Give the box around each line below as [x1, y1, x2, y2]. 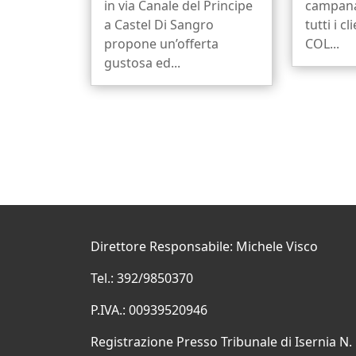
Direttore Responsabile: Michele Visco [91, 238, 318, 256]
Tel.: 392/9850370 [91, 269, 193, 288]
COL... [305, 35, 340, 53]
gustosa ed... [104, 54, 180, 72]
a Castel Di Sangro [104, 16, 214, 34]
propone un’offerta [104, 35, 219, 53]
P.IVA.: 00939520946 [91, 301, 207, 319]
